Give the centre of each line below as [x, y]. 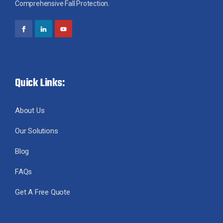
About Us [30, 110]
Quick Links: [40, 83]
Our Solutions [37, 131]
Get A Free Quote [43, 192]
